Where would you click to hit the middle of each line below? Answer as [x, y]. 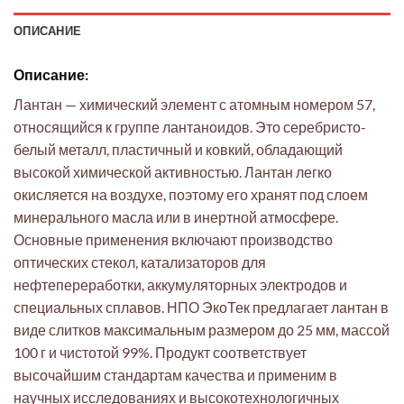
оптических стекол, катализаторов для [140, 262]
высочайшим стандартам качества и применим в [175, 374]
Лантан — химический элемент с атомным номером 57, [194, 104]
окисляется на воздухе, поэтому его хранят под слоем [191, 194]
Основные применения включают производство [173, 239]
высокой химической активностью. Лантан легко [173, 171]
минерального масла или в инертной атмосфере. [176, 216]
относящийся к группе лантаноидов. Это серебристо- [190, 126]
